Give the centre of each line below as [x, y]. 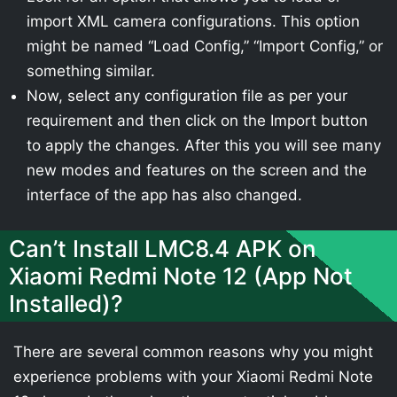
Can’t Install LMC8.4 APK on [163, 248]
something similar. [91, 71]
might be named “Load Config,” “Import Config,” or [205, 46]
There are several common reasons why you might [193, 351]
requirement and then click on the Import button [197, 121]
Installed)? [66, 303]
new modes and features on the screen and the [197, 170]
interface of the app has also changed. [164, 195]
